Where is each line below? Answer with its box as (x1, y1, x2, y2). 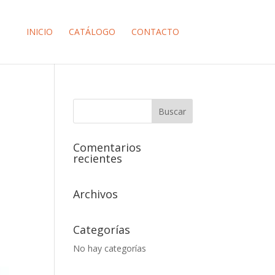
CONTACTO (131, 26, 179, 37)
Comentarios (73, 140, 142, 155)
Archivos (73, 187, 118, 201)
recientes (73, 151, 123, 166)
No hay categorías (73, 242, 147, 254)
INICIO (26, 26, 53, 37)
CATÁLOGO (68, 26, 115, 37)
